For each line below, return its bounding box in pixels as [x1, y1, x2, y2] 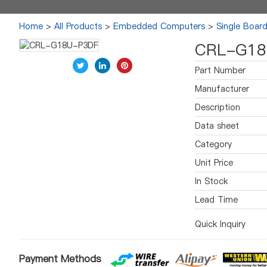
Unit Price [195, 157, 233, 169]
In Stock [195, 175, 228, 187]
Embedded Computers [113, 20, 205, 32]
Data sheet [195, 120, 239, 132]
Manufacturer [195, 83, 249, 95]
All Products [54, 20, 102, 32]
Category [195, 138, 232, 150]
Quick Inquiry [195, 218, 246, 230]
